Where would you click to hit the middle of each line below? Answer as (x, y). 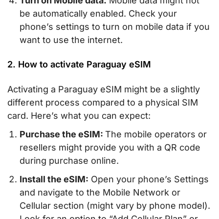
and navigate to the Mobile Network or (100, 192)
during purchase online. (69, 160)
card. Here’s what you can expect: (79, 116)
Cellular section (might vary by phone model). (115, 205)
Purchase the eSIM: (62, 134)
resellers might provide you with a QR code (110, 147)
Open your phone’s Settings (149, 179)
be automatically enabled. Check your (98, 14)
